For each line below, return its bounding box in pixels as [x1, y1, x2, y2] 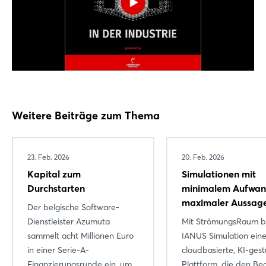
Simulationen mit [182, 167, 256, 180]
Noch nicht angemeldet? [87, 21, 179, 30]
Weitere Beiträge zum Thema [12, 108, 160, 122]
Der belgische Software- [27, 201, 119, 213]
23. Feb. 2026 [27, 152, 69, 161]
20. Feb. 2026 [182, 152, 224, 161]
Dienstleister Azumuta [27, 216, 110, 227]
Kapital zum [27, 167, 81, 180]
